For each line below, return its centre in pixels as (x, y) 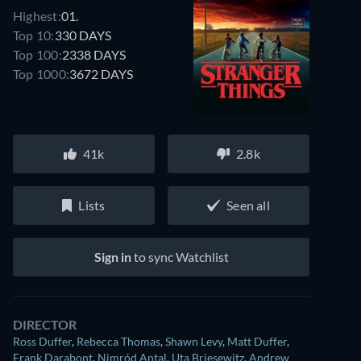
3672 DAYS (102, 73)
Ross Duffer (42, 341)
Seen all (248, 205)
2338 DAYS (93, 54)
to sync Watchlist (180, 257)
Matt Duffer (257, 341)
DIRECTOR (45, 324)
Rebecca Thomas (118, 341)
